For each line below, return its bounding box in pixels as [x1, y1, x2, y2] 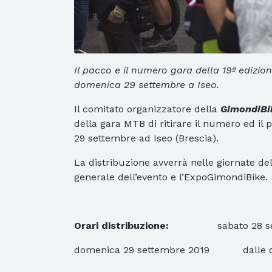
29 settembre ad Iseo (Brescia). [74, 132, 219, 144]
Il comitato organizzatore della [74, 103, 220, 115]
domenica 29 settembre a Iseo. [74, 79, 219, 91]
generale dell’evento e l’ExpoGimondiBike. [74, 171, 268, 183]
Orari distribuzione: [74, 220, 169, 232]
